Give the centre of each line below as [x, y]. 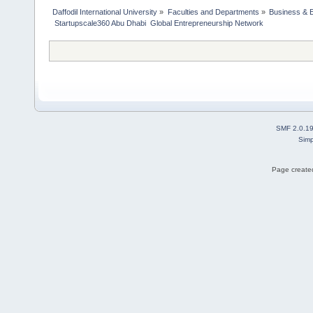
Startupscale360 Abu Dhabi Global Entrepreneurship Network [158, 23]
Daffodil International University [105, 12]
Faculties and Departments [213, 12]
